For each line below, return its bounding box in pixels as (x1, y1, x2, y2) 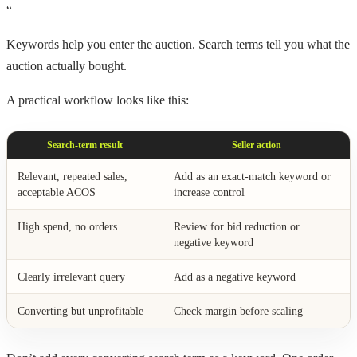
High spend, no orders (17, 219, 117, 233)
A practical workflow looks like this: (6, 93, 189, 108)
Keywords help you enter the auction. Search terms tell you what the (6, 37, 350, 52)
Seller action (232, 139, 281, 150)
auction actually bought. (6, 59, 127, 73)
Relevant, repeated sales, (17, 169, 127, 182)
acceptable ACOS (17, 185, 96, 198)
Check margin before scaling (173, 304, 303, 317)
